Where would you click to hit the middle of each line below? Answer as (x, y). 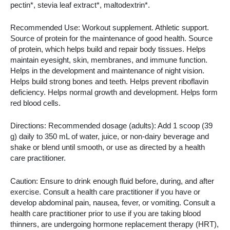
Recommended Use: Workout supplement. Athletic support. (110, 28)
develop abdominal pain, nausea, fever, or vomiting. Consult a (113, 203)
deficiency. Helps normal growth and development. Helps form (114, 93)
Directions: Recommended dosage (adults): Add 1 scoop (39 (111, 126)
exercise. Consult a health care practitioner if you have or (105, 192)
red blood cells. (35, 103)
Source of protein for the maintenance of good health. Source (111, 39)
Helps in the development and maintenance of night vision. (107, 71)
